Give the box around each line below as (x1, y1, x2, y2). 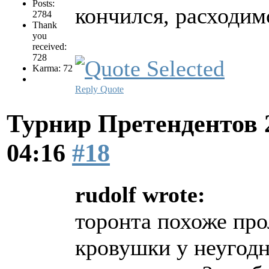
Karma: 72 (32, 62, 73, 73)
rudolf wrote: (75, 181, 205, 207)
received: (32, 41, 67, 52)
